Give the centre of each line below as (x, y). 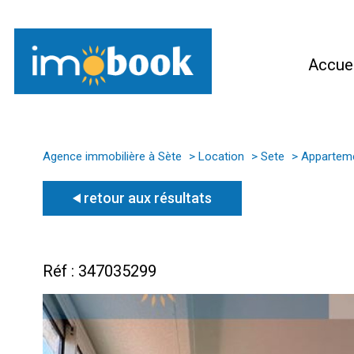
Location (221, 157)
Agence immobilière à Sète (112, 157)
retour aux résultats (148, 198)
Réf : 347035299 (100, 271)
